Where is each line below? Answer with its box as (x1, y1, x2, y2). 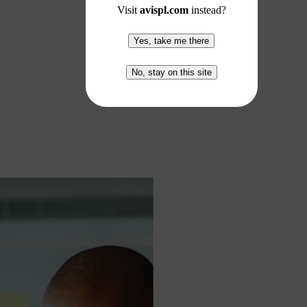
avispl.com (139, 3, 188, 16)
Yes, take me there (134, 35, 209, 46)
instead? (188, 3, 226, 16)
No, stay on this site (131, 66, 212, 77)
